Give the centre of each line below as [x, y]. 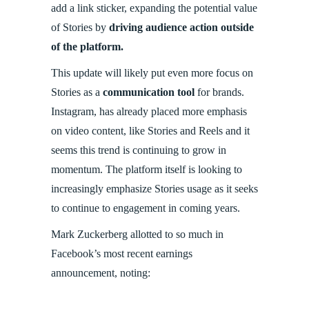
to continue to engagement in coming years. [146, 208]
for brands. [219, 92]
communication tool [149, 92]
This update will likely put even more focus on [152, 72]
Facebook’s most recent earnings [122, 253]
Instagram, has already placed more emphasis [149, 111]
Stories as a [77, 92]
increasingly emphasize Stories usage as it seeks [154, 188]
